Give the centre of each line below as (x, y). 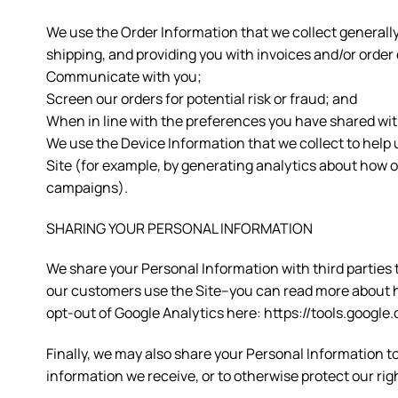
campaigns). (87, 187)
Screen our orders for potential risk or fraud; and (202, 98)
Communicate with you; (124, 76)
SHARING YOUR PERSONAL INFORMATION (179, 228)
